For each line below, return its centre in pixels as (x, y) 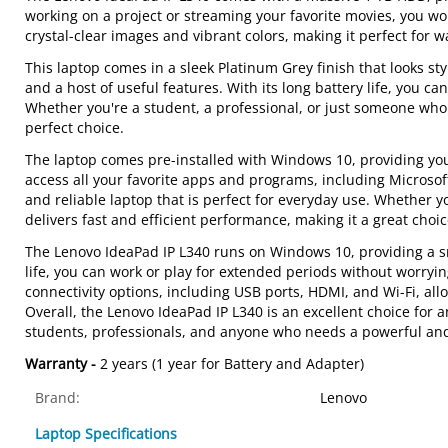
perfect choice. (75, 127)
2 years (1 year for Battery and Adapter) (232, 363)
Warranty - (63, 363)
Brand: (58, 397)
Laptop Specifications (106, 433)
